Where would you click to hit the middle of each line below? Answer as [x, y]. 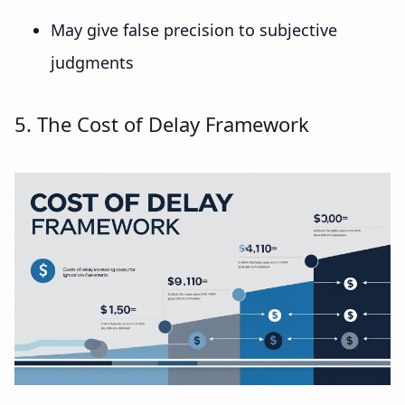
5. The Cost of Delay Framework [162, 123]
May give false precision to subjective [194, 29]
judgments [92, 62]
